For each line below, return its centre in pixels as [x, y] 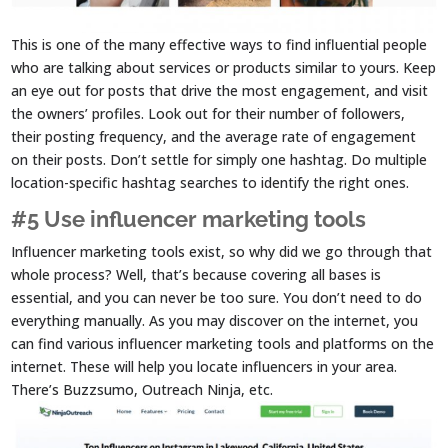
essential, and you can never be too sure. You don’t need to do [217, 297]
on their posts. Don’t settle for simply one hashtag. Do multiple [219, 159]
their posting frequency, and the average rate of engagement [214, 136]
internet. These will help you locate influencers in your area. [204, 366]
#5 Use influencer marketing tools [189, 218]
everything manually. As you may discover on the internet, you [215, 320]
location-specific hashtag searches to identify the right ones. [210, 182]
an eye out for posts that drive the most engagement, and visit [220, 90]
